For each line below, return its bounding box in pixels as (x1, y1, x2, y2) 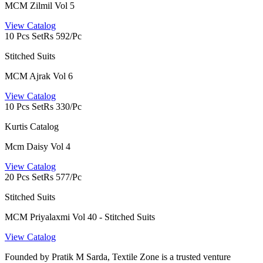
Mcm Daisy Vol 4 (5, 141, 70, 151)
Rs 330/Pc (43, 101, 82, 112)
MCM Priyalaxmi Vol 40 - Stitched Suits (5, 211, 155, 222)
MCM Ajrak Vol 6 (5, 70, 73, 81)
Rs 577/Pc (43, 171, 82, 182)
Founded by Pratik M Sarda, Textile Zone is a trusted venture (5, 251, 231, 262)
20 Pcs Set (5, 171, 43, 182)
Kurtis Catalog (5, 121, 59, 131)
